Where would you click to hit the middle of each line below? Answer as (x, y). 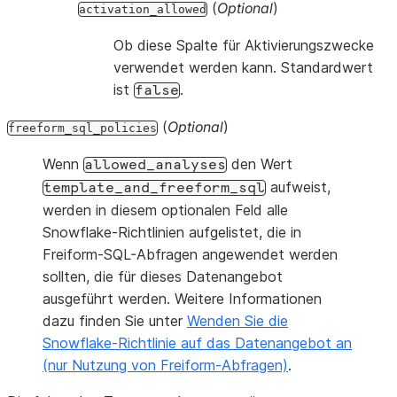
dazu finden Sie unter (115, 321)
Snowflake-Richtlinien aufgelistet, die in (172, 232)
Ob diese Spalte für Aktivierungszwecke (244, 45)
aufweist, (298, 187)
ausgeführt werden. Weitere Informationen (182, 299)
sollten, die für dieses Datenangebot (163, 276)
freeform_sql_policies (82, 128)
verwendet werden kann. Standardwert (243, 67)
